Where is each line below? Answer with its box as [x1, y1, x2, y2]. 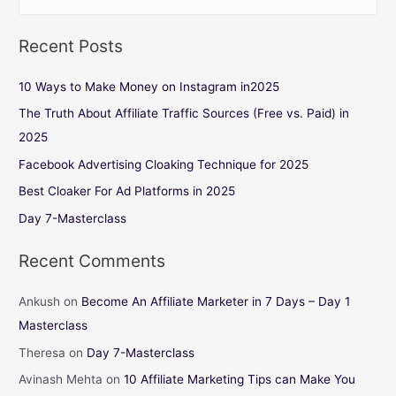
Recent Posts [19, 34, 124, 57]
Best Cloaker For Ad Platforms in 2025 [19, 184, 236, 199]
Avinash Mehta [19, 372, 103, 387]
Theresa [19, 345, 66, 360]
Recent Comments [19, 250, 166, 272]
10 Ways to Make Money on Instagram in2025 [19, 79, 280, 94]
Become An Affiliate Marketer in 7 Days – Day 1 [81, 294, 351, 309]
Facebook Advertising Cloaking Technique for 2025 [19, 156, 309, 171]
